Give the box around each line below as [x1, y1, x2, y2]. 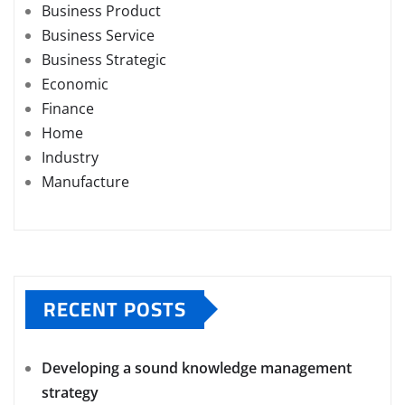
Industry [42, 146, 99, 167]
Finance [42, 98, 94, 118]
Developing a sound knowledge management [42, 357, 352, 378]
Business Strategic [42, 49, 166, 70]
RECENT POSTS [43, 289, 186, 328]
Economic [42, 73, 108, 94]
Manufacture [42, 171, 129, 192]
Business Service [42, 24, 155, 45]
